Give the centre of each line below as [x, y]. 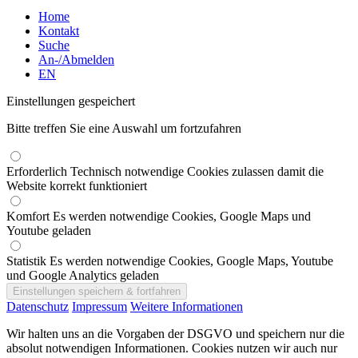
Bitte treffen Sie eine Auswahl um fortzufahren [124, 128]
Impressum [99, 306]
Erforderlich [38, 171]
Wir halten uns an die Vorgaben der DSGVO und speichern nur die [175, 333]
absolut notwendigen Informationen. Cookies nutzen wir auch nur [172, 348]
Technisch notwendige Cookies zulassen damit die [197, 171]
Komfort [30, 216]
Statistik [28, 261]
